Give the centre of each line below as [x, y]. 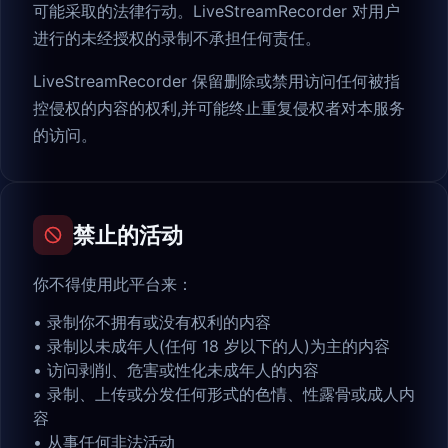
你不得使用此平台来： [113, 284]
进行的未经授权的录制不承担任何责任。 [177, 38]
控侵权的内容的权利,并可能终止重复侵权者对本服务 [219, 108]
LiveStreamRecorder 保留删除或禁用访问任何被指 [216, 81]
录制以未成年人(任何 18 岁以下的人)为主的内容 [218, 346]
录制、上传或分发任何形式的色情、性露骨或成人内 [231, 394]
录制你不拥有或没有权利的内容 [159, 322]
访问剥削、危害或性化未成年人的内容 [183, 370]
